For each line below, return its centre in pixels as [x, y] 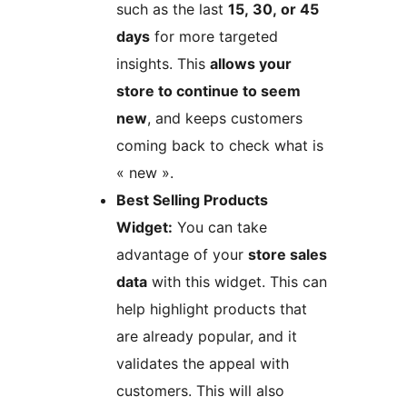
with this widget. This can [237, 282]
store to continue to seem [208, 91]
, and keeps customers [225, 119]
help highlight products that [212, 309]
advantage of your [182, 255]
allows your [251, 64]
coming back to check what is [220, 146]
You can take [220, 228]
